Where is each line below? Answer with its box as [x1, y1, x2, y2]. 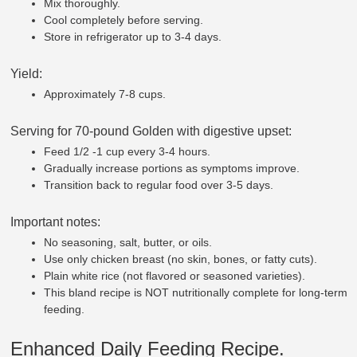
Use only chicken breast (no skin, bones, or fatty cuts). [44, 252, 318, 265]
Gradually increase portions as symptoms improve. [44, 161, 300, 175]
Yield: [10, 66, 43, 80]
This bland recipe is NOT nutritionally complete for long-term [44, 285, 348, 299]
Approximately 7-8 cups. [44, 87, 167, 100]
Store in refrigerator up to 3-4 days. [44, 29, 222, 43]
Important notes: [10, 214, 101, 229]
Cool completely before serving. [44, 13, 204, 26]
